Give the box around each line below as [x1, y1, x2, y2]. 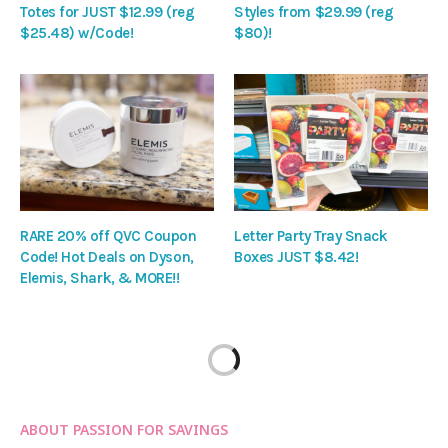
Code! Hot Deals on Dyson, [20, 247, 194, 266]
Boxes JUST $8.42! [234, 247, 359, 266]
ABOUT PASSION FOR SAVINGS [20, 419, 228, 439]
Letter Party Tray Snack [234, 226, 388, 245]
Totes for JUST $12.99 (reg [20, 3, 195, 22]
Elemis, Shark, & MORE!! [20, 268, 180, 287]
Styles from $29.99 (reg [234, 3, 394, 22]
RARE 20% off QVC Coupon [20, 226, 197, 245]
